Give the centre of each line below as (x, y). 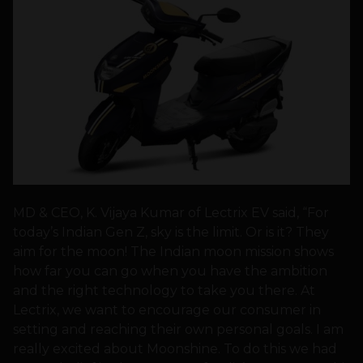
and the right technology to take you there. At (164, 291)
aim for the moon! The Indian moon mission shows (173, 252)
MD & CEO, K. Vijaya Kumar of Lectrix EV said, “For (171, 213)
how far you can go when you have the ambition (170, 271)
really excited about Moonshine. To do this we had (175, 349)
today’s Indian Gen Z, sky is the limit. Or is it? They (171, 233)
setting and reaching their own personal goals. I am (178, 330)
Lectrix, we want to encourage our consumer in (167, 310)
